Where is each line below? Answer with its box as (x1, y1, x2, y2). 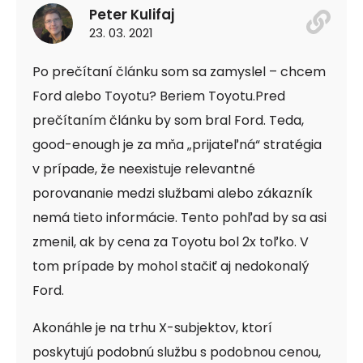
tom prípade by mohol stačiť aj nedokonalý (32, 257, 309, 276)
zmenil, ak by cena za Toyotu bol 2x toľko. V (32, 233, 309, 252)
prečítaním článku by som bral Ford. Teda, (32, 111, 304, 130)
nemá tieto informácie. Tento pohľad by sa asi (32, 208, 327, 228)
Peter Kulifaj (89, 4, 174, 24)
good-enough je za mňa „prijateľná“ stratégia (32, 135, 322, 155)
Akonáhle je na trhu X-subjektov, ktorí (32, 318, 272, 338)
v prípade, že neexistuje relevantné (32, 160, 255, 179)
